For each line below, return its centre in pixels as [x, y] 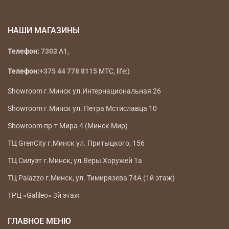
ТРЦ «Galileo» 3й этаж [44, 195]
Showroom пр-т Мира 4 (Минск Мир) [68, 125]
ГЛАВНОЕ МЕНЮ [39, 221]
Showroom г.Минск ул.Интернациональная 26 [84, 91]
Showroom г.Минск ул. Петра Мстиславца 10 [82, 108]
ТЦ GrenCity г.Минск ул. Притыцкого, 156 [76, 143]
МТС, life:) [114, 71]
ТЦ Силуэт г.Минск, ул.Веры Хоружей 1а [75, 160]
